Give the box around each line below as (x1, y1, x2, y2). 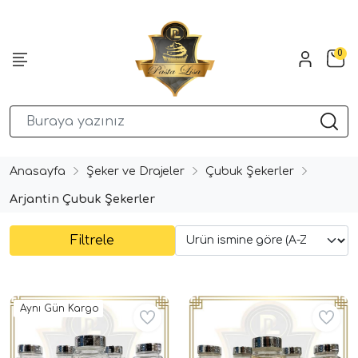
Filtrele (70, 233, 114, 248)
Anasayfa (10, 164, 66, 177)
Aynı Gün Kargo (20, 302, 99, 314)
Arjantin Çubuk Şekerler (10, 192, 155, 205)
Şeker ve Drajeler (86, 164, 185, 177)
